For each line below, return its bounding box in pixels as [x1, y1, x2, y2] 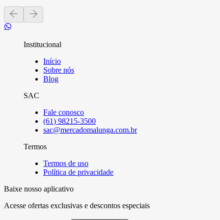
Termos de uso [43, 159, 88, 167]
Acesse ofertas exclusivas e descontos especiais [4, 201, 150, 210]
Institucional [24, 40, 61, 49]
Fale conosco [43, 108, 84, 116]
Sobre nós [43, 65, 74, 74]
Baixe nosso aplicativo [4, 184, 74, 193]
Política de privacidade [43, 167, 113, 176]
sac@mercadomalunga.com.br [43, 125, 137, 134]
